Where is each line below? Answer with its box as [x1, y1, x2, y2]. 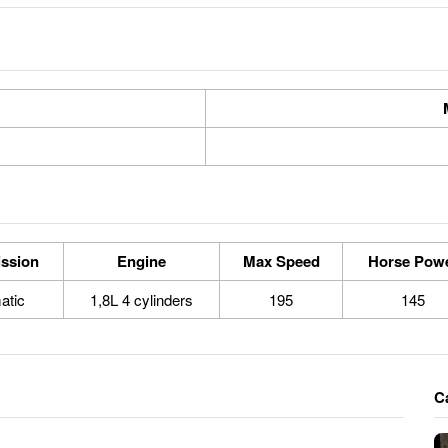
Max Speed [242, 250, 320, 272]
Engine [117, 250, 166, 272]
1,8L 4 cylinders [90, 289, 193, 310]
